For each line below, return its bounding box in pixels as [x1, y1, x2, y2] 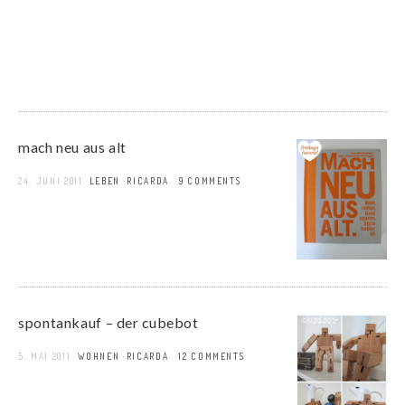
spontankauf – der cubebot [18, 314, 199, 332]
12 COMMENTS [178, 351, 245, 363]
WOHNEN [77, 351, 120, 363]
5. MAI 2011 [18, 351, 71, 363]
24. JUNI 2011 [18, 175, 83, 186]
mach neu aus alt [18, 138, 127, 155]
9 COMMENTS [178, 175, 241, 186]
